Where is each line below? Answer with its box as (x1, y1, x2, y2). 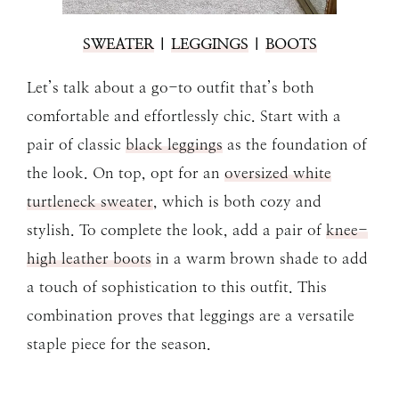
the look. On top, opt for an (27, 163, 224, 182)
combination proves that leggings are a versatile (27, 305, 354, 324)
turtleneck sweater (27, 191, 153, 210)
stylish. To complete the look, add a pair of (27, 220, 326, 239)
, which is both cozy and (153, 191, 322, 210)
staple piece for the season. (27, 334, 211, 353)
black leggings (126, 134, 223, 153)
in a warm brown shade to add (151, 248, 368, 267)
